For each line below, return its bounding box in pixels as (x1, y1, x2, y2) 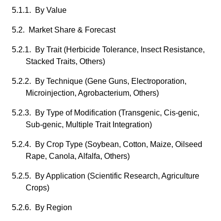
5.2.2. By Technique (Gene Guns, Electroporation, (12, 77, 186, 85)
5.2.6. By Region (12, 203, 72, 212)
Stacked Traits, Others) (26, 57, 105, 66)
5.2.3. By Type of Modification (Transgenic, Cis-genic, (12, 109, 199, 117)
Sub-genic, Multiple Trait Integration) (26, 120, 152, 129)
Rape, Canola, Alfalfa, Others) (26, 152, 130, 160)
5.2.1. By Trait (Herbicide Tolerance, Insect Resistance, (12, 45, 205, 54)
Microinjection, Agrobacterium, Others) (26, 89, 159, 97)
